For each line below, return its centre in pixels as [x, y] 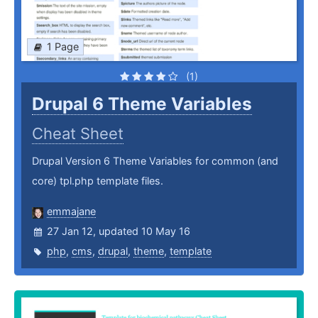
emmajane [71, 212]
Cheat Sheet [78, 134]
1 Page [63, 47]
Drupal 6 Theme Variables [142, 104]
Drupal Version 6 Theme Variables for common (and [155, 161]
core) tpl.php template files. [98, 181]
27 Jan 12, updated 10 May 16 [119, 231]
